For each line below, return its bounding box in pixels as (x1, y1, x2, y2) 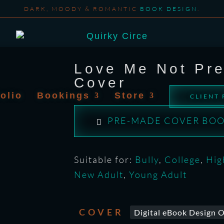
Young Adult (128, 169, 187, 180)
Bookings (37, 90, 90, 100)
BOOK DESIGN (140, 5, 197, 12)
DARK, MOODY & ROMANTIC (24, 5, 140, 12)
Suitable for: (73, 154, 135, 165)
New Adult (73, 169, 123, 180)
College (164, 154, 200, 165)
